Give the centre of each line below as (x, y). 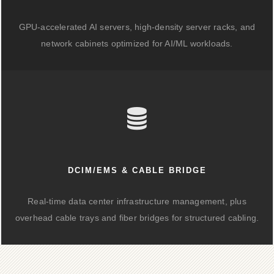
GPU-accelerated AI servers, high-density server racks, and (137, 27)
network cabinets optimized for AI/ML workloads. (137, 43)
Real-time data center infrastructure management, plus (137, 201)
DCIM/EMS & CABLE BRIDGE (137, 170)
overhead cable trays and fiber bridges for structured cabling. (137, 218)
